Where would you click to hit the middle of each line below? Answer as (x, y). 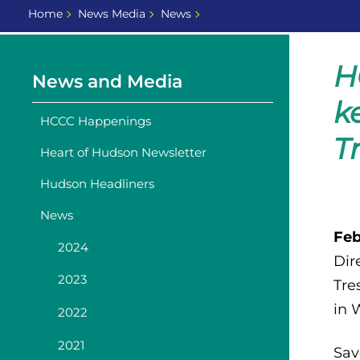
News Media (111, 13)
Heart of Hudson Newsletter (123, 152)
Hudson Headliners (97, 184)
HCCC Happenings (96, 121)
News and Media (107, 81)
